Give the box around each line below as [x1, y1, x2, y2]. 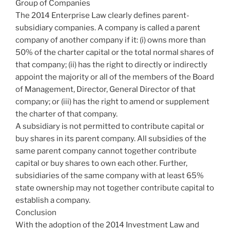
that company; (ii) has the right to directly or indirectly [15, 60, 207, 70]
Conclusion [15, 208, 56, 218]
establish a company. [15, 196, 90, 205]
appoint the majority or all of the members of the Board [15, 72, 214, 82]
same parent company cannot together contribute [15, 146, 197, 156]
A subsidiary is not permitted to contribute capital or [15, 122, 204, 131]
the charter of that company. [15, 109, 118, 119]
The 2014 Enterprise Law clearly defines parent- [15, 11, 189, 21]
